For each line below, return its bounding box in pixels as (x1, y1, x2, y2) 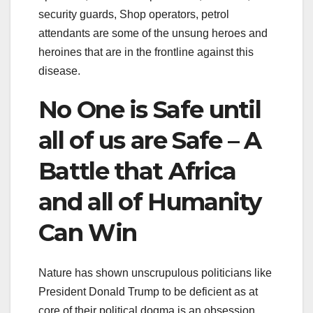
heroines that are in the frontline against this (38, 45, 254, 58)
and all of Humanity (38, 187, 261, 217)
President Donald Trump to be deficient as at (38, 286, 258, 298)
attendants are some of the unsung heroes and (38, 27, 268, 39)
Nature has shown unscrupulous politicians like (38, 267, 272, 279)
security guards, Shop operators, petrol (38, 8, 229, 20)
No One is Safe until (38, 94, 261, 124)
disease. (38, 64, 80, 77)
